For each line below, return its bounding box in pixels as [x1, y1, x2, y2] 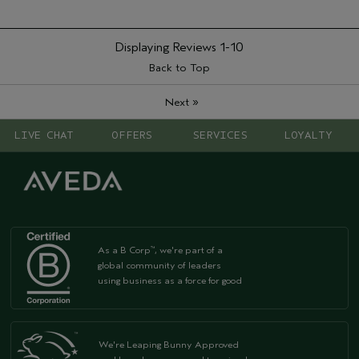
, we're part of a [155, 244, 223, 256]
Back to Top [149, 60, 210, 75]
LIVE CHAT [14, 127, 75, 142]
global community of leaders [98, 260, 221, 272]
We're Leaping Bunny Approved [99, 339, 239, 351]
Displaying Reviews [115, 39, 220, 54]
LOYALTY [284, 127, 333, 142]
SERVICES [193, 127, 248, 142]
